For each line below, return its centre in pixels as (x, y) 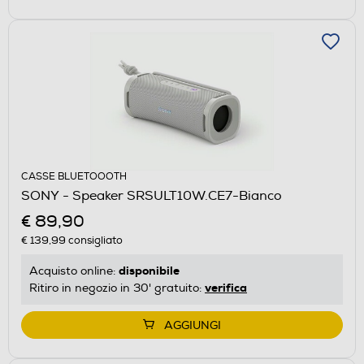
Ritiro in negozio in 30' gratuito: (117, 288)
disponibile (149, 270)
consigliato (94, 240)
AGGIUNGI (193, 325)
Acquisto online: (74, 271)
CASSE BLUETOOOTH (74, 176)
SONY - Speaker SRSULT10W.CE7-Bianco (152, 195)
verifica (226, 287)
